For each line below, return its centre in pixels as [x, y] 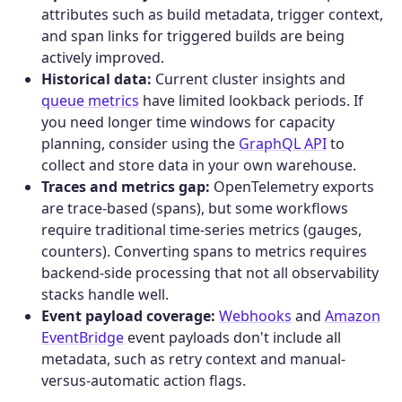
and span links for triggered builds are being [193, 35]
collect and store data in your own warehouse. [199, 165]
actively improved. [103, 57]
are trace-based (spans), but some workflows [195, 208]
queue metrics [90, 100]
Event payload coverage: [128, 315]
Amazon [353, 315]
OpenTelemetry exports [292, 186]
